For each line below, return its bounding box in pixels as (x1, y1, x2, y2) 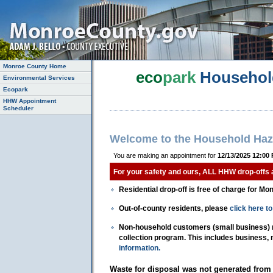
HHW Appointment (3, 97, 57, 105)
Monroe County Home (3, 62, 67, 69)
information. (119, 243, 160, 252)
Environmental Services (3, 74, 76, 81)
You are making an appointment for (113, 151, 218, 159)
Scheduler (3, 105, 34, 112)
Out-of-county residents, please (119, 204, 230, 212)
